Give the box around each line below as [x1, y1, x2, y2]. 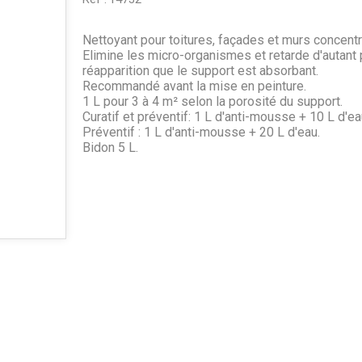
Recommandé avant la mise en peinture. [82, 78, 306, 94]
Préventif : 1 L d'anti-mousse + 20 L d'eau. [82, 124, 320, 140]
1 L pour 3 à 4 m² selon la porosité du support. [82, 93, 343, 109]
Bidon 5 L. [82, 139, 138, 155]
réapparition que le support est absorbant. [82, 62, 318, 78]
